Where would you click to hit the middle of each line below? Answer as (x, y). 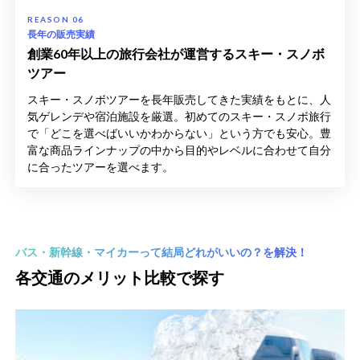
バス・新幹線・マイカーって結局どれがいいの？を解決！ (162, 252)
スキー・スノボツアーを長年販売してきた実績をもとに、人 (180, 99)
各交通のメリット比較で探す (120, 277)
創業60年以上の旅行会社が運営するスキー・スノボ (176, 53)
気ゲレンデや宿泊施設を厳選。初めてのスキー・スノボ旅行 (180, 116)
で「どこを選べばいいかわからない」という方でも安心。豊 (180, 133)
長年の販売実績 (61, 34)
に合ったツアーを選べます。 (101, 166)
